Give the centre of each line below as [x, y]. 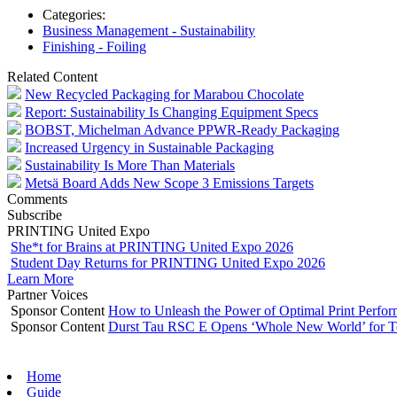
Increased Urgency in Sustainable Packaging [149, 147]
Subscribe [35, 214]
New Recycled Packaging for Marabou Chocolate [164, 94]
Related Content [52, 76]
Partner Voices [47, 294]
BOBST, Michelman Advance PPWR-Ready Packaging [182, 129]
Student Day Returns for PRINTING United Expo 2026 [168, 262]
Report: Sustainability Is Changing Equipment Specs [171, 112]
